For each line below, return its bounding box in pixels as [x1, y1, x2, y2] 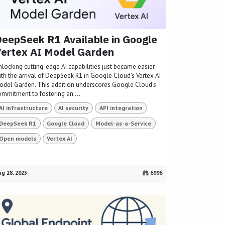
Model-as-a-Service [95, 119, 151, 127]
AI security [58, 104, 89, 112]
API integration [99, 104, 143, 112]
